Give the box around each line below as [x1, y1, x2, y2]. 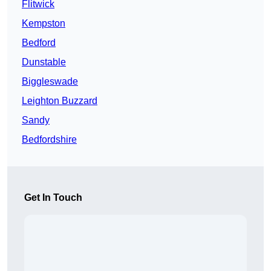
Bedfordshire [22, 134, 77, 145]
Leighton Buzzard [22, 96, 97, 106]
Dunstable [22, 57, 66, 68]
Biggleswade [22, 76, 78, 87]
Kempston [22, 18, 65, 29]
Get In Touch [24, 192, 82, 203]
